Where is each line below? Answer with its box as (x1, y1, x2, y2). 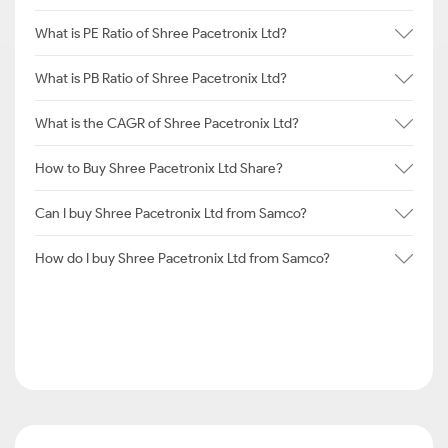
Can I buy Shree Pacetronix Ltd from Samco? (35, 204, 307, 222)
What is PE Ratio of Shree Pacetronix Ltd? (35, 24, 287, 42)
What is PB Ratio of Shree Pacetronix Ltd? (35, 69, 287, 87)
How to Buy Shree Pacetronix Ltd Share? (35, 159, 283, 177)
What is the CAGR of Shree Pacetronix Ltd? (35, 114, 299, 132)
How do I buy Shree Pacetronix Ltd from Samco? (35, 249, 330, 267)
